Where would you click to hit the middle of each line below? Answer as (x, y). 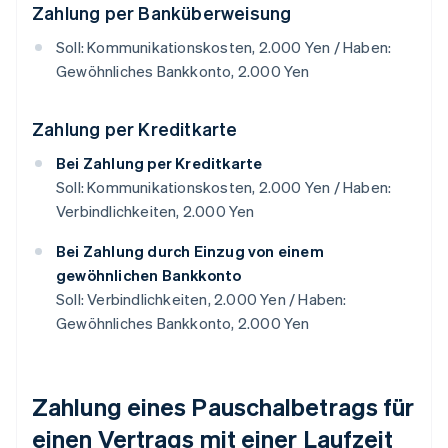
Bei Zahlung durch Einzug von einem (190, 251)
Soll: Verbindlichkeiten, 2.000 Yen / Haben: (201, 299)
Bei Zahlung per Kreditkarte (159, 163)
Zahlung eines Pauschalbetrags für (223, 407)
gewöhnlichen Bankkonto (149, 275)
